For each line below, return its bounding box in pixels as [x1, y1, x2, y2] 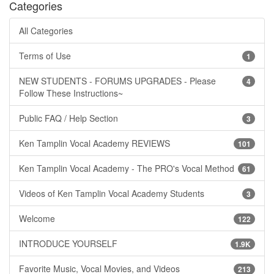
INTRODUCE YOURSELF [19, 237, 117, 250]
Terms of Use [19, 49, 71, 62]
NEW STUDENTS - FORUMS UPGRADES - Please [19, 74, 216, 87]
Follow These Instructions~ [19, 86, 123, 99]
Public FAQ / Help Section [19, 111, 118, 124]
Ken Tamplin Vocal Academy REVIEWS [19, 136, 170, 149]
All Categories [19, 24, 73, 37]
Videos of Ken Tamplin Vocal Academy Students [19, 187, 204, 199]
